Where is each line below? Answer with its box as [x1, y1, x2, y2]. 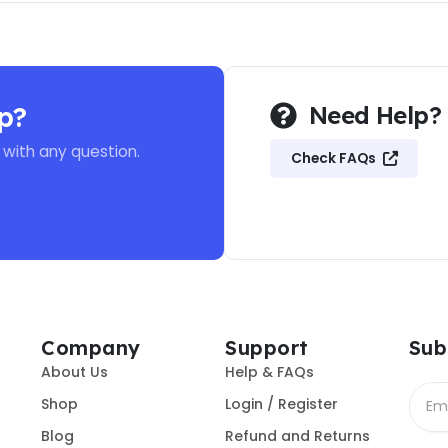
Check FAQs [290, 149, 376, 169]
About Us [41, 361, 109, 382]
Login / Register [225, 393, 339, 414]
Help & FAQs [225, 361, 315, 382]
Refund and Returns [225, 425, 371, 446]
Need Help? [309, 100, 442, 131]
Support [225, 334, 309, 360]
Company [41, 334, 141, 360]
